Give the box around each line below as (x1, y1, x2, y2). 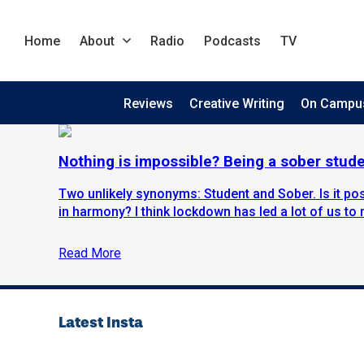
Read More (58, 245, 121, 262)
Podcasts (204, 32, 261, 49)
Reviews (123, 96, 173, 111)
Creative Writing (188, 96, 284, 111)
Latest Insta (58, 314, 143, 332)
